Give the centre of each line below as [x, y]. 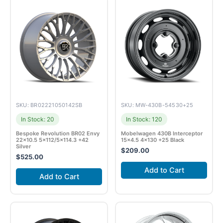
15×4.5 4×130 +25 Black [153, 140]
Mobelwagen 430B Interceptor [162, 134]
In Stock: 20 [38, 119]
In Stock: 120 [144, 119]
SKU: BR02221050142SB [49, 105]
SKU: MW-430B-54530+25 [157, 105]
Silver [23, 147]
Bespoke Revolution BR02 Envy [58, 134]
